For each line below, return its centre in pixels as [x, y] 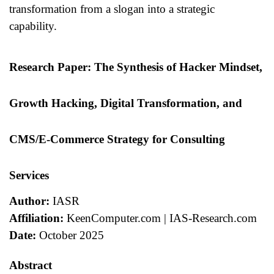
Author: [29, 201]
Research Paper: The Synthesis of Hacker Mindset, [136, 67]
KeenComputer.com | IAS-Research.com [160, 218]
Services [29, 175]
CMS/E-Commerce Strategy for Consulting [117, 139]
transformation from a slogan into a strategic [112, 9]
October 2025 [70, 235]
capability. [33, 26]
